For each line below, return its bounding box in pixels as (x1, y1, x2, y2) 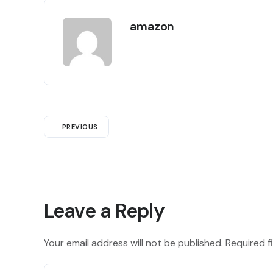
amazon (130, 18, 174, 34)
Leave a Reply (44, 197, 165, 224)
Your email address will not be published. (44, 236, 223, 250)
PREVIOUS (62, 122, 98, 131)
